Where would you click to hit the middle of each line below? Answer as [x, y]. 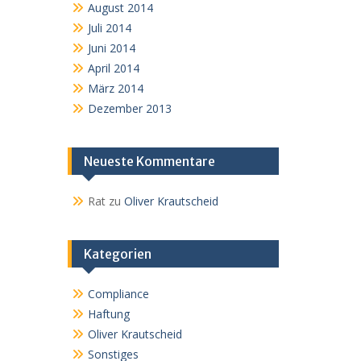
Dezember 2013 [129, 108]
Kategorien [117, 254]
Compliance [118, 294]
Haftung [108, 314]
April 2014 [113, 68]
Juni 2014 [111, 48]
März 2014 [115, 88]
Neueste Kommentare [149, 161]
